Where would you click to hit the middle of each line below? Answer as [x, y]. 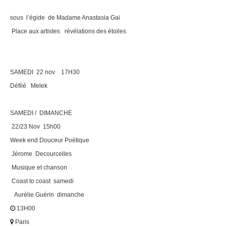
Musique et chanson [39, 167]
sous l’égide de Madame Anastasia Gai [65, 17]
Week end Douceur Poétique [50, 140]
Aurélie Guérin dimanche [47, 194]
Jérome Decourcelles [41, 154]
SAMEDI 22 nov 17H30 [45, 72]
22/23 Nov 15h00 [35, 126]
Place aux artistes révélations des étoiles [68, 31]
